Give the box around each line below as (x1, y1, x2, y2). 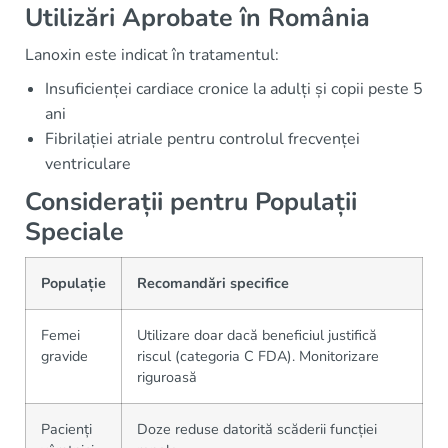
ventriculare (45, 152, 131, 175)
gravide (41, 345, 88, 366)
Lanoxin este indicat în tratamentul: (25, 43, 279, 66)
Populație (41, 272, 106, 293)
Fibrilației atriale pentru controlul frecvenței (45, 127, 360, 150)
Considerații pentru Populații (25, 184, 357, 219)
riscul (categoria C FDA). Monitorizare (137, 345, 379, 366)
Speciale (25, 214, 124, 249)
